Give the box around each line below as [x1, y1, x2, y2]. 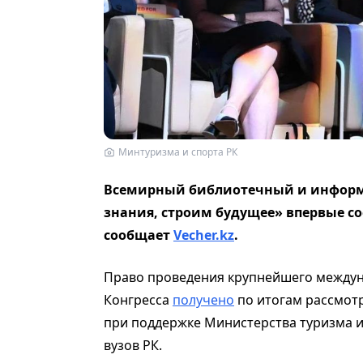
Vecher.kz [173, 226, 234, 245]
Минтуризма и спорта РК [118, 145, 237, 160]
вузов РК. [104, 336, 162, 355]
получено [173, 291, 234, 310]
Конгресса [104, 291, 173, 310]
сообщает [104, 226, 173, 245]
